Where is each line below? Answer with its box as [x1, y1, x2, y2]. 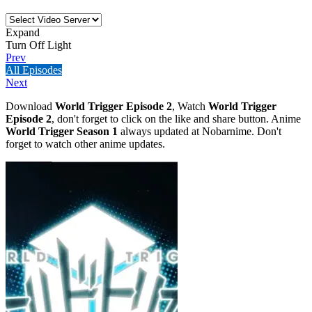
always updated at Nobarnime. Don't [118, 125, 281, 137]
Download [6, 100, 55, 112]
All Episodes [6, 63, 62, 76]
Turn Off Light [6, 38, 71, 51]
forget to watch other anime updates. [6, 137, 165, 150]
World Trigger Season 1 [6, 125, 118, 137]
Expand [6, 26, 40, 38]
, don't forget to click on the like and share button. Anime [52, 112, 301, 125]
